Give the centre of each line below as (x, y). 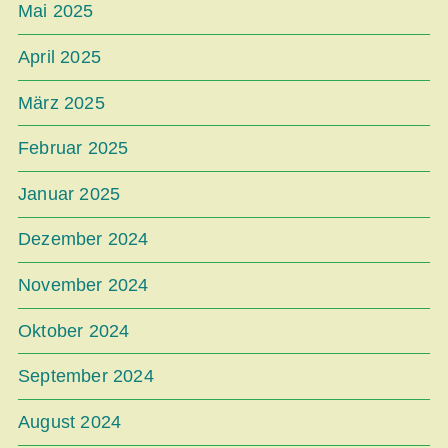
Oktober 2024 (74, 330)
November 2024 (83, 284)
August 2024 (70, 421)
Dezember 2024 (83, 239)
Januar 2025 (69, 193)
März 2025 (61, 102)
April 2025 (59, 56)
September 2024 (86, 376)
